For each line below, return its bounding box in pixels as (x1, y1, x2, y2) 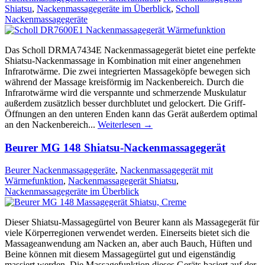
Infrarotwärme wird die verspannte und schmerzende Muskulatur (5, 87, 246, 98)
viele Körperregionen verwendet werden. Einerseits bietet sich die (5, 228, 250, 238)
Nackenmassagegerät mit (120, 165, 213, 176)
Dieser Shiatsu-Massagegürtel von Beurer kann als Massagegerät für (5, 217, 259, 228)
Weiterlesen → (98, 119, 153, 130)
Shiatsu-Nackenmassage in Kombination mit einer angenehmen (5, 55, 241, 66)
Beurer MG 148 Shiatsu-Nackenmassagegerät (5, 141, 225, 154)
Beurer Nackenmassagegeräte (5, 165, 115, 176)
